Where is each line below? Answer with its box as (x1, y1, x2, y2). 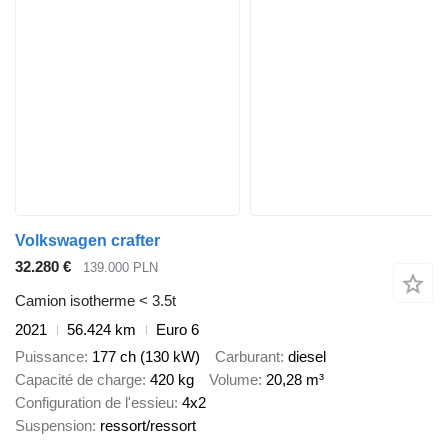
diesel (288, 347, 326, 365)
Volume (209, 370, 258, 388)
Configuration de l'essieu (15, 393, 174, 411)
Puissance (15, 347, 84, 365)
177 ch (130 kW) (92, 347, 200, 365)
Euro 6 (156, 321, 199, 339)
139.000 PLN (83, 259, 158, 275)
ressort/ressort (100, 416, 196, 434)
